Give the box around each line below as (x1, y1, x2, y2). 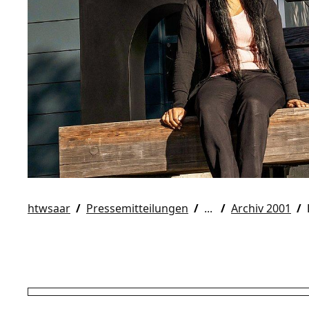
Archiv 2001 (231, 200, 291, 216)
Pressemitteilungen (86, 200, 188, 216)
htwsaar (28, 200, 70, 216)
